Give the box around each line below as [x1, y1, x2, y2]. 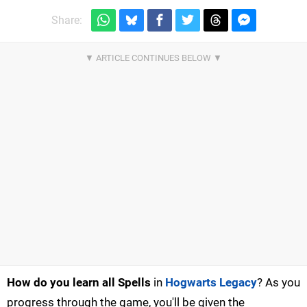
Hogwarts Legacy [165, 275, 257, 289]
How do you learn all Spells [7, 275, 151, 289]
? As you [257, 275, 300, 289]
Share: [51, 13, 82, 27]
